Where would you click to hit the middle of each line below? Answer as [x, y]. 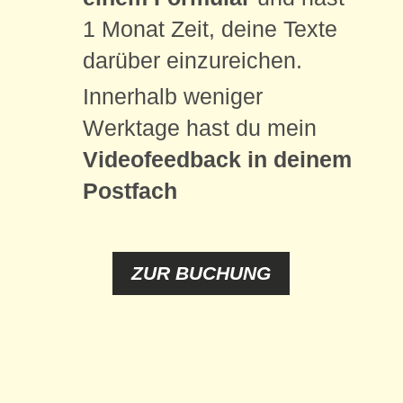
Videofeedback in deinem [217, 160]
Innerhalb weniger [172, 97]
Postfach [130, 191]
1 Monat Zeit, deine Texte [210, 29]
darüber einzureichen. [192, 61]
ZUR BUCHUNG [201, 273]
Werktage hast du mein [199, 128]
